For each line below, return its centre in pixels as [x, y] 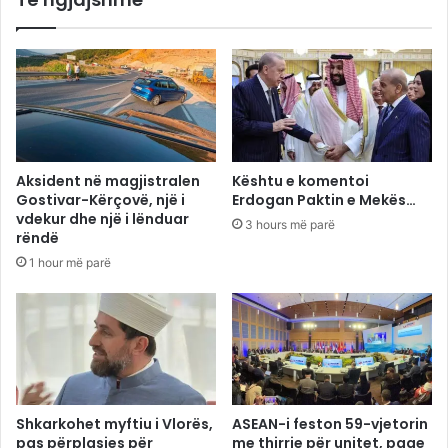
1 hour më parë [70, 262]
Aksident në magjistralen [108, 180]
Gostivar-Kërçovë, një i [100, 199]
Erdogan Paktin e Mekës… [324, 199]
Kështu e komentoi [300, 180]
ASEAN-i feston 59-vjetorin [330, 424]
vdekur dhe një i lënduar [102, 218]
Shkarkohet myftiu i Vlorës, [114, 424]
